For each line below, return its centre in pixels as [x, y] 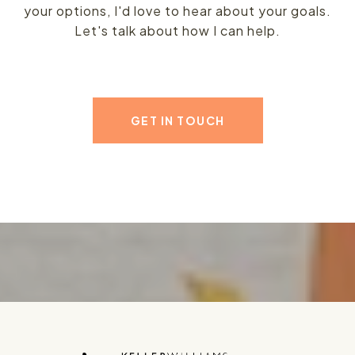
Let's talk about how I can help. [177, 31]
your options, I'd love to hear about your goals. [177, 11]
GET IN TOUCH [177, 121]
